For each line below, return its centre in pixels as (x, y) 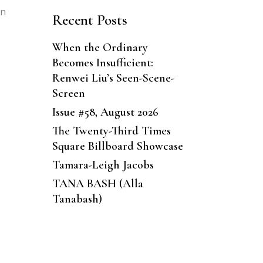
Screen (68, 93)
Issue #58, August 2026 (105, 112)
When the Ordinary (100, 47)
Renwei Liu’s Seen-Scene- (113, 78)
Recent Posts (90, 20)
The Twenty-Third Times (111, 131)
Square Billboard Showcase (117, 146)
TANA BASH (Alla (97, 183)
